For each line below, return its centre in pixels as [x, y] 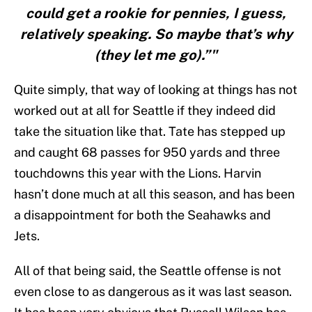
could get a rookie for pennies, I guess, [156, 14]
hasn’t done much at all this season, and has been [154, 194]
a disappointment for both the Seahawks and [142, 215]
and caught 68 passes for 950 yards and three [147, 153]
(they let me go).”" [156, 55]
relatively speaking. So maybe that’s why [156, 34]
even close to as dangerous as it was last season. [153, 292]
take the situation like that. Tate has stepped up [150, 132]
